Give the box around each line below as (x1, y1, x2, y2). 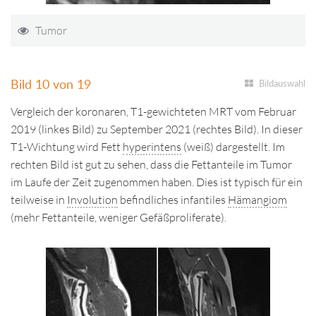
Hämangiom (228, 193, 287, 207)
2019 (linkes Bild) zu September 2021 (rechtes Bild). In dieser (11, 122, 303, 136)
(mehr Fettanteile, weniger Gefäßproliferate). (11, 210, 226, 224)
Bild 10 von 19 (11, 75, 91, 92)
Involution (67, 193, 118, 207)
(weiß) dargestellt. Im (181, 140, 285, 154)
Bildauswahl (259, 78, 305, 89)
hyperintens (123, 140, 181, 154)
